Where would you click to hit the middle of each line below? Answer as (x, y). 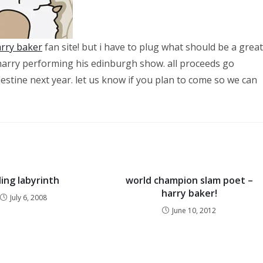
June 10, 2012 (194, 210)
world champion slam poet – (189, 180)
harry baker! (189, 193)
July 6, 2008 (29, 198)
